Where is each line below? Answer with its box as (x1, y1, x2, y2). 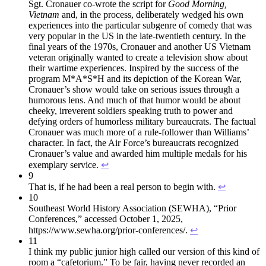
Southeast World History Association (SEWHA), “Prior (28, 203, 236, 214)
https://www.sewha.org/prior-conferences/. (28, 225, 190, 236)
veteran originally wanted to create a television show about (28, 52, 248, 63)
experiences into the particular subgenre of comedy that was (28, 20, 252, 31)
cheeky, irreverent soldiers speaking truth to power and (28, 106, 233, 116)
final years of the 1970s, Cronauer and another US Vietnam (28, 42, 251, 52)
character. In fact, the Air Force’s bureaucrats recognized (28, 138, 239, 148)
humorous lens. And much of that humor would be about (28, 95, 240, 106)
